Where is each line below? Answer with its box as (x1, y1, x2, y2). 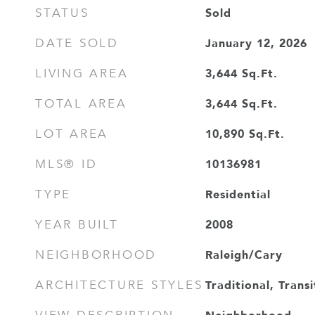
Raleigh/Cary (205, 245, 283, 264)
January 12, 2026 (205, 34, 307, 52)
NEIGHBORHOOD (35, 247, 157, 262)
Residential (205, 185, 271, 203)
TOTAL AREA (35, 96, 127, 111)
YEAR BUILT (35, 217, 119, 232)
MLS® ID (35, 157, 98, 172)
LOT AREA (35, 127, 108, 141)
